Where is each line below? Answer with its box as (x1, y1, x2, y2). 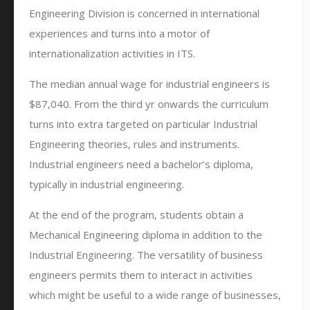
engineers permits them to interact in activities (29, 268, 253, 282)
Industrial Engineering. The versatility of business (29, 248, 263, 262)
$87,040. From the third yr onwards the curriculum (29, 97, 268, 111)
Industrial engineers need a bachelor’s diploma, (29, 157, 253, 171)
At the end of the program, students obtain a (29, 208, 244, 221)
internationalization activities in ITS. (29, 46, 195, 60)
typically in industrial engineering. (29, 177, 184, 191)
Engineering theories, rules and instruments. (29, 137, 239, 151)
